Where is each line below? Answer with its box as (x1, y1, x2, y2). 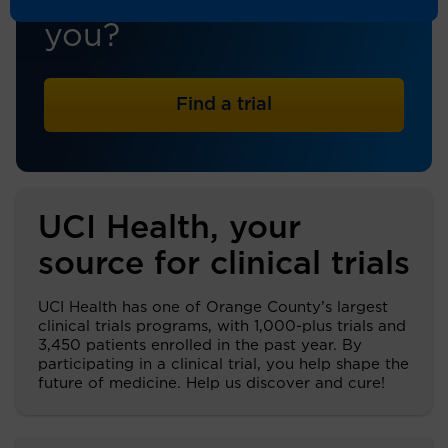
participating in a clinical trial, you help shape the (38, 357, 409, 372)
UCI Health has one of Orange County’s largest (38, 300, 388, 315)
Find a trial (176, 96, 272, 114)
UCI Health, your (38, 212, 301, 244)
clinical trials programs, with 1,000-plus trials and (38, 319, 406, 334)
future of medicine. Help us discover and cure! (38, 376, 385, 391)
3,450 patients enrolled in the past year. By (38, 338, 362, 353)
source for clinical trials (38, 248, 410, 280)
